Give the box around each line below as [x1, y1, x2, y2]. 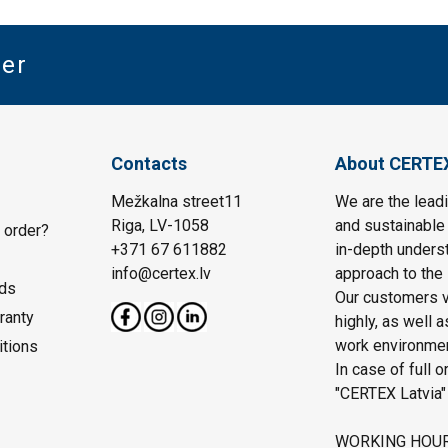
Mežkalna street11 [111, 192, 243, 212]
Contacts [111, 153, 188, 175]
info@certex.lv [111, 264, 212, 284]
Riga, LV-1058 [111, 216, 210, 236]
